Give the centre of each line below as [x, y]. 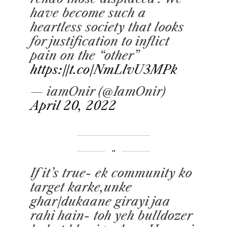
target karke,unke [81, 187]
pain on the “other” [85, 55]
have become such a [88, 13]
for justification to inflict [100, 41]
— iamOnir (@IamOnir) [98, 91]
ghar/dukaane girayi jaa [100, 201]
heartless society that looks [107, 27]
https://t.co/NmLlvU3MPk [104, 69]
